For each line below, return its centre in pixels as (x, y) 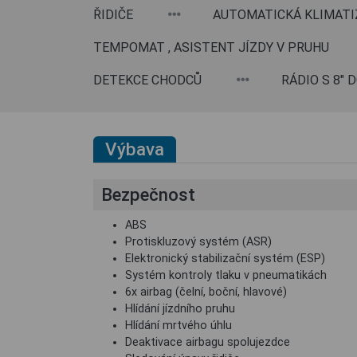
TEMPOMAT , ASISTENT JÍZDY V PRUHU (211, 47)
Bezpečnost (148, 194)
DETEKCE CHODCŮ (147, 80)
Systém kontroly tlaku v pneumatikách (226, 275)
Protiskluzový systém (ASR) (198, 242)
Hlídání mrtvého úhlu (178, 326)
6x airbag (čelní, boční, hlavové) (206, 292)
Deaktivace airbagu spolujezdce (208, 342)
